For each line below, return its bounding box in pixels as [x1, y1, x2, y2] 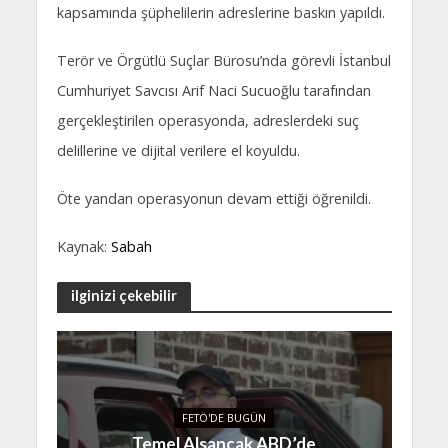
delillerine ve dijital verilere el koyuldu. [56, 141, 300, 161]
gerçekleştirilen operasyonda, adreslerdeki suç [56, 111, 359, 131]
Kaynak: [56, 236, 111, 256]
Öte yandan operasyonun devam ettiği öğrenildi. [56, 188, 371, 208]
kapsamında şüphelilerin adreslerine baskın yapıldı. [56, 3, 385, 23]
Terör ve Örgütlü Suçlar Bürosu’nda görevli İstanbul [56, 51, 391, 71]
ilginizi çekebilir [70, 287, 177, 305]
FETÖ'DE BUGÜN [182, 411, 266, 426]
